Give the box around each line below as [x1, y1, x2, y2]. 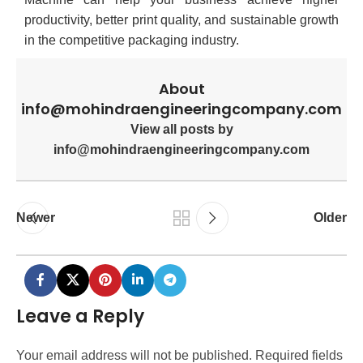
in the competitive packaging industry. [24, 32, 239, 47]
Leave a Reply [16, 303, 144, 329]
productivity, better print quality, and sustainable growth [24, 12, 339, 27]
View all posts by [130, 122, 233, 136]
